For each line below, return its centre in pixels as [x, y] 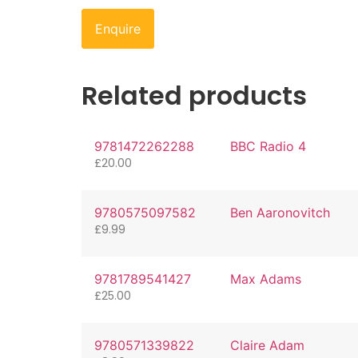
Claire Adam [267, 345]
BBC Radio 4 [268, 147]
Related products [194, 96]
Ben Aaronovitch [280, 213]
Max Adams [265, 278]
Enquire [118, 29]
